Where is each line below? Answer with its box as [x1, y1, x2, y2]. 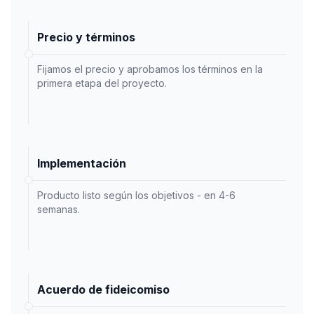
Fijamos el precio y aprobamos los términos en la [37, 62, 263, 75]
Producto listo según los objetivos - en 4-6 [37, 189, 235, 201]
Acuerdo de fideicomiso [37, 282, 170, 296]
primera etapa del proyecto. [37, 76, 167, 89]
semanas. [37, 203, 80, 215]
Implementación [37, 156, 126, 170]
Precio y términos [37, 29, 135, 44]
